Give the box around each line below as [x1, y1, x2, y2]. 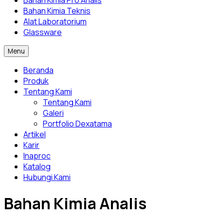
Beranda [23, 65, 54, 75]
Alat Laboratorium [23, 16, 87, 27]
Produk [23, 75, 49, 86]
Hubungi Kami [23, 172, 71, 182]
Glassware [23, 27, 62, 37]
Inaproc [23, 150, 51, 161]
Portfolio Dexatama [43, 118, 112, 129]
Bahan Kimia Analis [4, 193, 146, 215]
